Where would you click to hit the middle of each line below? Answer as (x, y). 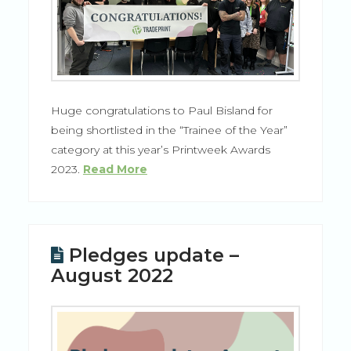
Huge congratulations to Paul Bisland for (161, 111)
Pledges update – (154, 255)
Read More (115, 170)
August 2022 (112, 276)
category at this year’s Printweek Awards (160, 150)
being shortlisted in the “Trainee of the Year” (169, 130)
